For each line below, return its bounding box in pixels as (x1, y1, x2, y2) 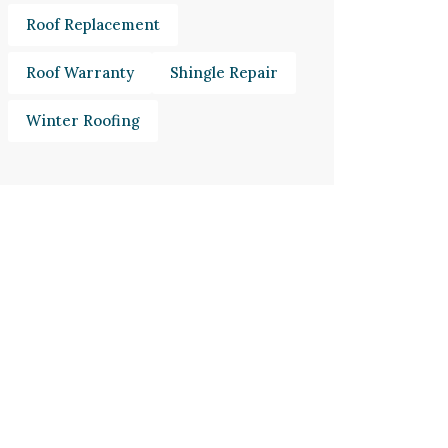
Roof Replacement (26, 15, 160, 34)
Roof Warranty (26, 63, 134, 82)
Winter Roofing (26, 111, 140, 130)
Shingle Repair (170, 63, 278, 82)
